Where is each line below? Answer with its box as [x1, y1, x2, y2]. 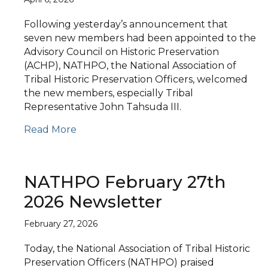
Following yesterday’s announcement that [24, 19, 228, 30]
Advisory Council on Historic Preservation [24, 46, 219, 57]
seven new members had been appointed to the [24, 32, 256, 44]
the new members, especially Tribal [24, 87, 193, 99]
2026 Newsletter [24, 191, 162, 212]
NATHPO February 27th [24, 172, 226, 192]
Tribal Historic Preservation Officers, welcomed [24, 74, 248, 85]
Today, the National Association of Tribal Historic [24, 243, 250, 254]
